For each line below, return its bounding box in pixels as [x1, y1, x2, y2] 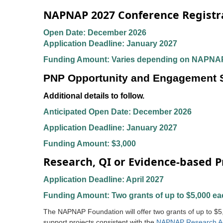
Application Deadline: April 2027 [43, 175, 164, 184]
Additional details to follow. [43, 91, 144, 100]
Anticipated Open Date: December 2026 [43, 107, 192, 116]
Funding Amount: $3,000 [43, 139, 136, 148]
